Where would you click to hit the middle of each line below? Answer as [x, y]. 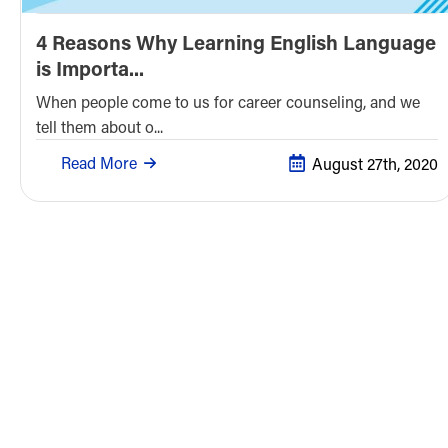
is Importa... [90, 68]
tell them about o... [99, 127]
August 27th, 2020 [374, 163]
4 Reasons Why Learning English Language [236, 42]
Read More [99, 163]
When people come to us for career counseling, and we [228, 102]
